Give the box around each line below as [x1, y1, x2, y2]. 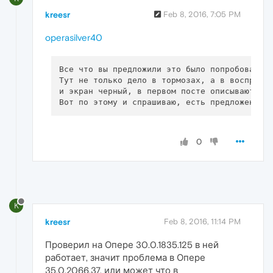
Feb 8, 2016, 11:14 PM [164, 216, 241, 226]
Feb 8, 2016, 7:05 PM [163, 10, 241, 19]
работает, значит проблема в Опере [45, 252, 205, 263]
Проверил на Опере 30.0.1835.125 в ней [45, 239, 219, 250]
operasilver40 [45, 32, 102, 43]
